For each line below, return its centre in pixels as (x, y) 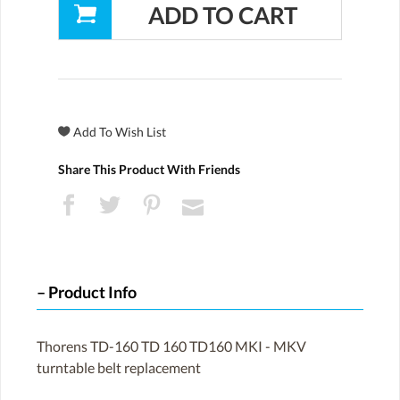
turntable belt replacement (119, 367)
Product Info (92, 293)
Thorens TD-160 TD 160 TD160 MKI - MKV (171, 346)
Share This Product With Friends (149, 170)
